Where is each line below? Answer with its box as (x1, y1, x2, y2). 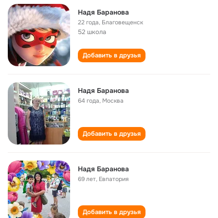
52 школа (78, 28, 106, 36)
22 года (78, 18, 99, 26)
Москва (102, 97, 124, 105)
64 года (78, 97, 99, 105)
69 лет (78, 175, 96, 183)
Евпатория (99, 175, 128, 183)
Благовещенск (102, 18, 143, 26)
